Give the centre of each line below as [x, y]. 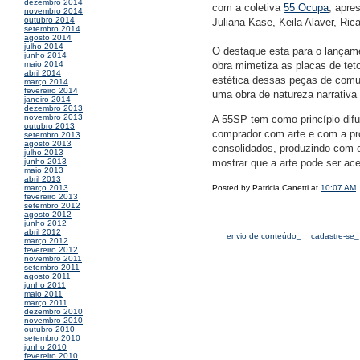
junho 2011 [45, 285]
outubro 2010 [49, 329]
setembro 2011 [52, 268]
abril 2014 [43, 73]
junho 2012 [45, 223]
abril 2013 [43, 179]
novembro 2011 [53, 259]
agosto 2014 [48, 38]
